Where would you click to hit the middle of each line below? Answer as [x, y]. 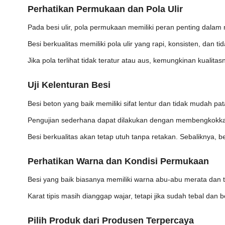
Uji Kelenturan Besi [69, 85]
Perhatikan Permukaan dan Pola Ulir [105, 9]
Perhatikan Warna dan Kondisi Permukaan [118, 161]
